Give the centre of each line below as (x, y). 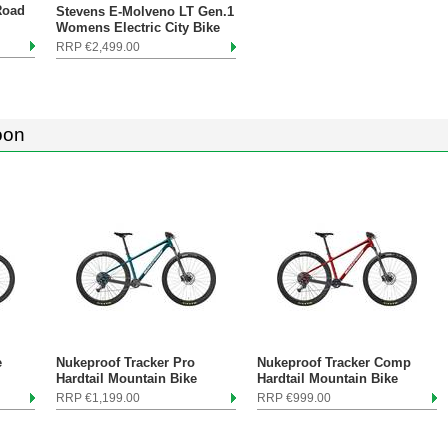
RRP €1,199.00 (98, 398)
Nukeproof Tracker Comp (334, 362)
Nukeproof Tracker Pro (125, 362)
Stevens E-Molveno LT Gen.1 (145, 11)
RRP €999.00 (294, 398)
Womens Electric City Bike (138, 27)
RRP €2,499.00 (98, 47)
